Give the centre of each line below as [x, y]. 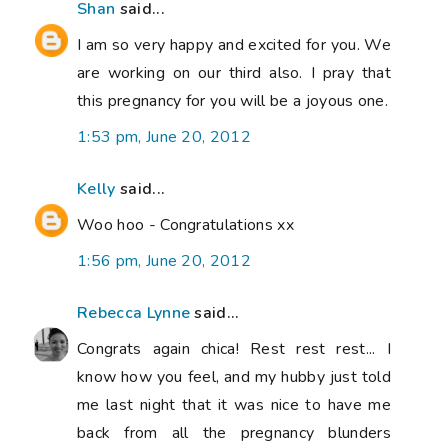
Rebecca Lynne [134, 312]
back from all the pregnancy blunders [234, 432]
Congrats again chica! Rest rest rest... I [234, 348]
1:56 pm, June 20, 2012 [164, 260]
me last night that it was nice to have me [234, 404]
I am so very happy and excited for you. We [234, 44]
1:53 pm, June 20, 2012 [164, 136]
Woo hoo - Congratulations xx [185, 224]
